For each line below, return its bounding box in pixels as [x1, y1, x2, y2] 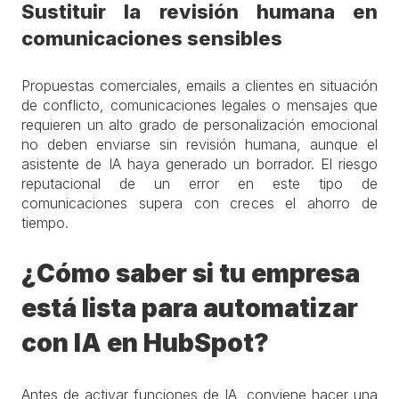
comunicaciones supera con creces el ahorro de [21, 194, 378, 212]
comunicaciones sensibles [21, 27, 282, 50]
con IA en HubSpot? [21, 328, 269, 358]
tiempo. [21, 214, 69, 232]
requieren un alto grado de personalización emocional [21, 116, 378, 134]
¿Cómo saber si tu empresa [21, 258, 360, 289]
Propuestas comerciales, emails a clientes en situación [21, 77, 378, 94]
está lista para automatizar [21, 293, 358, 323]
